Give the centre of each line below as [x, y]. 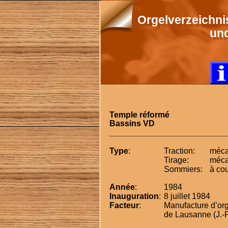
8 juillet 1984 [187, 196]
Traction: [179, 151]
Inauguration [134, 196]
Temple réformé [139, 115]
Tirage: [176, 160]
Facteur [124, 206]
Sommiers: [183, 169]
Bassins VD [132, 124]
